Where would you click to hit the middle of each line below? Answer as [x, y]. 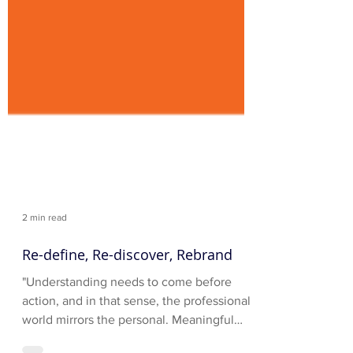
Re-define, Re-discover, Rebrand [127, 281]
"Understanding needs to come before [127, 308]
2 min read [45, 243]
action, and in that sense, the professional [136, 327]
